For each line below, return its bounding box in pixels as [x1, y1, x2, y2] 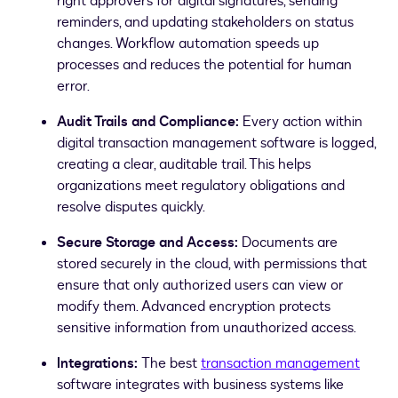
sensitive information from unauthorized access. [57, 318, 356, 338]
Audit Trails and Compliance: [57, 112, 243, 131]
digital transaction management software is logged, [57, 133, 376, 153]
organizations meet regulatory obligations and [57, 176, 345, 195]
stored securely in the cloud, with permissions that [57, 254, 367, 274]
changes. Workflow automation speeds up [57, 34, 319, 53]
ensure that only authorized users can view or [57, 275, 344, 295]
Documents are [242, 233, 338, 252]
